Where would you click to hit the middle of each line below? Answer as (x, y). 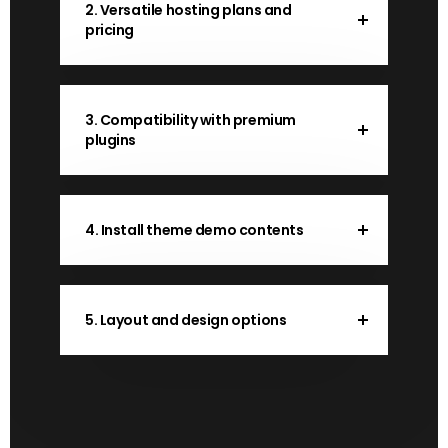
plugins (111, 140)
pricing (110, 30)
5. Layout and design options (186, 320)
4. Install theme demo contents (194, 230)
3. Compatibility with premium (190, 120)
